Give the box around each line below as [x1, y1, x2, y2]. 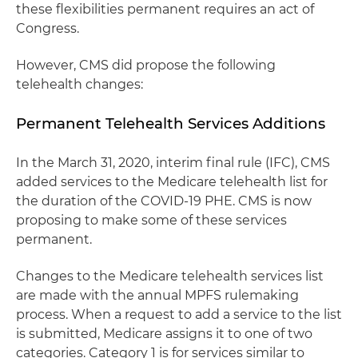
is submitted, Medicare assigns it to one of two [16, 326, 312, 341]
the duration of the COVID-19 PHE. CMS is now [16, 193, 312, 209]
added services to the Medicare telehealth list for [16, 174, 328, 189]
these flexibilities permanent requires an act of [16, 2, 314, 17]
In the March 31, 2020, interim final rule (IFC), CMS [16, 155, 330, 170]
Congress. [16, 21, 79, 36]
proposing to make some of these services [16, 213, 287, 228]
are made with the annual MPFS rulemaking [16, 288, 299, 303]
